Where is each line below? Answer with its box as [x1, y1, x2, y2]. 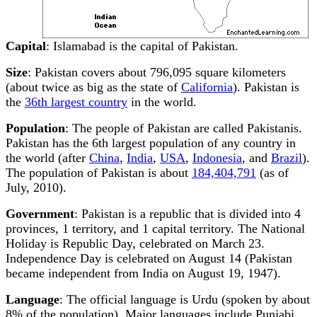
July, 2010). [6, 180, 67, 195]
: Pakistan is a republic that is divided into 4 [74, 207, 301, 221]
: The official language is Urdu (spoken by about [59, 292, 310, 306]
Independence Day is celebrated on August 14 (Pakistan [6, 251, 292, 265]
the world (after [6, 151, 89, 165]
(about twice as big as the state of [6, 80, 181, 94]
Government [6, 207, 74, 221]
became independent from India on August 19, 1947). [6, 266, 281, 280]
